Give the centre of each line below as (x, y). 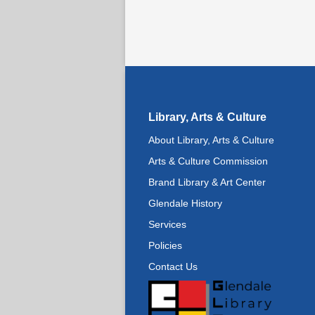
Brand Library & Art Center (207, 182)
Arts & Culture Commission (208, 161)
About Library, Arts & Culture (211, 140)
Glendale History (185, 204)
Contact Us (173, 267)
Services (167, 225)
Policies (165, 246)
